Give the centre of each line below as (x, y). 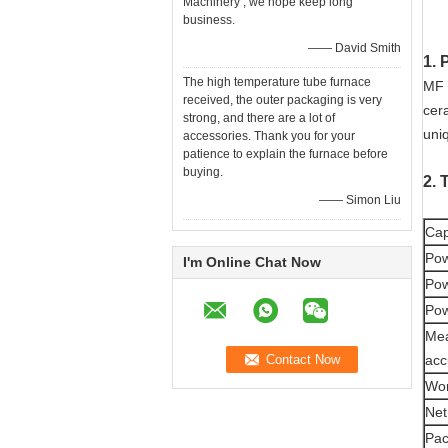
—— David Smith (354, 48)
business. (209, 20)
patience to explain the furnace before (285, 154)
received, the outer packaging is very (282, 100)
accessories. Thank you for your (269, 136)
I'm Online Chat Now (252, 262)
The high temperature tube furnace (277, 82)
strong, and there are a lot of (259, 118)
